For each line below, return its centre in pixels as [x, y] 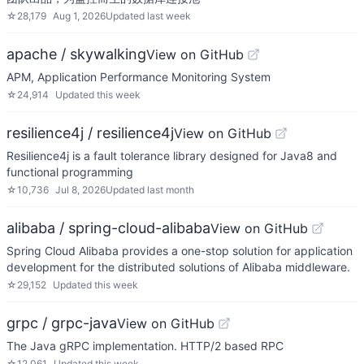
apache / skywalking [76, 54]
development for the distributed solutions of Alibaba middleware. [178, 267]
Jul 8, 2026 [80, 190]
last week [169, 16]
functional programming [70, 172]
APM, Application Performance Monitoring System [139, 77]
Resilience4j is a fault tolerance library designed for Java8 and [172, 156]
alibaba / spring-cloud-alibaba [108, 228]
